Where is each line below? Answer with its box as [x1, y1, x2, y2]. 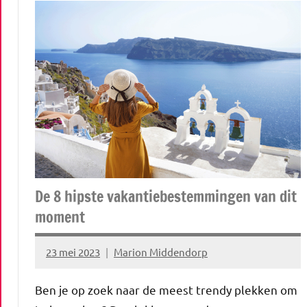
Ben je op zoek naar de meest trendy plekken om [35, 282, 297, 297]
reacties [46, 271, 83, 285]
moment [35, 206, 85, 228]
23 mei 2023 [46, 245, 100, 258]
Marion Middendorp [114, 245, 208, 258]
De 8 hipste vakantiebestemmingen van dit [35, 186, 297, 208]
